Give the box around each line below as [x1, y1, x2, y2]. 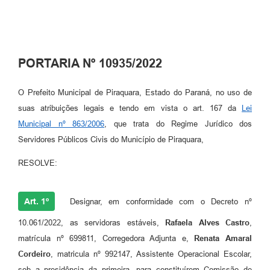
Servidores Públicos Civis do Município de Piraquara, [18, 135, 204, 145]
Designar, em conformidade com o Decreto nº [63, 197, 252, 207]
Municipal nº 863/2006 [18, 119, 104, 129]
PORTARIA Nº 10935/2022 [18, 56, 162, 70]
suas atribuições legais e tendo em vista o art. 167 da [18, 104, 242, 113]
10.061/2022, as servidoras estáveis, [18, 218, 165, 228]
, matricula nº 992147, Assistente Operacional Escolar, [51, 250, 252, 259]
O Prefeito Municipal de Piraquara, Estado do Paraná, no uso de [18, 88, 252, 98]
